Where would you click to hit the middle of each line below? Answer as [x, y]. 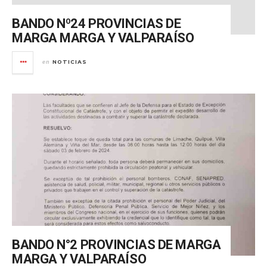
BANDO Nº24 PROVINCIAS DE [97, 23]
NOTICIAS [70, 61]
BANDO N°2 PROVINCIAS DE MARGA [117, 244]
